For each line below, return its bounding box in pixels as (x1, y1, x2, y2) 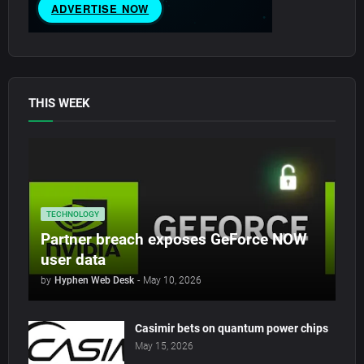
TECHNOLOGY (46, 210, 99, 219)
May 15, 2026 (135, 340, 193, 353)
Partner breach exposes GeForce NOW (41, 230, 307, 249)
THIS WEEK (28, 96, 90, 111)
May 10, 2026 (143, 275, 201, 287)
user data (41, 250, 106, 270)
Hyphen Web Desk (54, 275, 134, 287)
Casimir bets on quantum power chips (135, 322, 328, 336)
